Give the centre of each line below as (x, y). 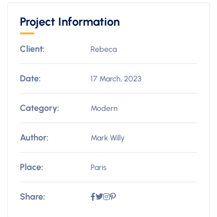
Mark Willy (108, 138)
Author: (34, 138)
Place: (31, 167)
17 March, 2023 (116, 78)
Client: (32, 49)
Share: (32, 197)
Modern (104, 108)
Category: (39, 108)
